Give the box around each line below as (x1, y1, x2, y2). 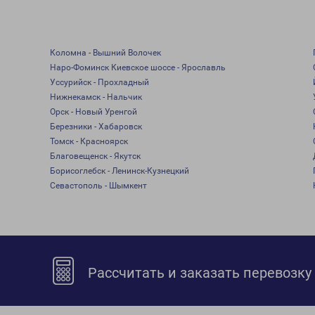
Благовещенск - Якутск (49, 151, 141, 161)
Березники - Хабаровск (49, 122, 142, 131)
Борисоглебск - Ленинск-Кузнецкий (49, 166, 189, 176)
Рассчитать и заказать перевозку (84, 264, 312, 281)
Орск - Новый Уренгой (49, 107, 137, 117)
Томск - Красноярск (49, 136, 128, 146)
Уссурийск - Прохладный (49, 77, 149, 87)
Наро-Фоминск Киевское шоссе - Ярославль (49, 63, 226, 72)
